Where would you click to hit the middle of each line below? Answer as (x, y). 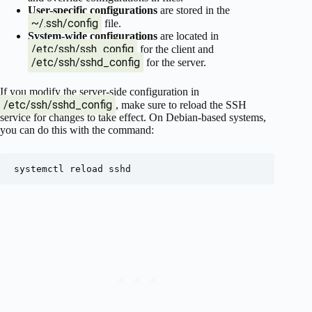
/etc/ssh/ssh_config (83, 49)
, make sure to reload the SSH (181, 105)
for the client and (175, 49)
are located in (188, 36)
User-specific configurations (93, 10)
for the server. (175, 63)
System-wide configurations (93, 36)
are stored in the (194, 10)
